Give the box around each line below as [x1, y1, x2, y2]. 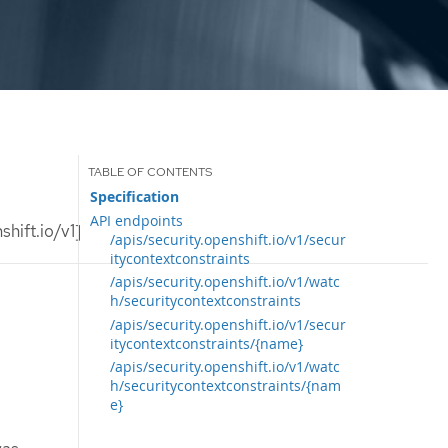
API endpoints [90, 210, 184, 230]
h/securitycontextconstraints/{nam [110, 375, 342, 395]
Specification [90, 186, 180, 207]
